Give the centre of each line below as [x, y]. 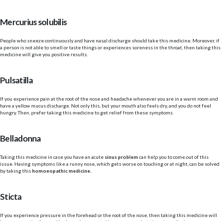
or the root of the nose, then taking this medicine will [157, 215]
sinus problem [121, 157]
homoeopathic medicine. [62, 171]
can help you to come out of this [174, 157]
